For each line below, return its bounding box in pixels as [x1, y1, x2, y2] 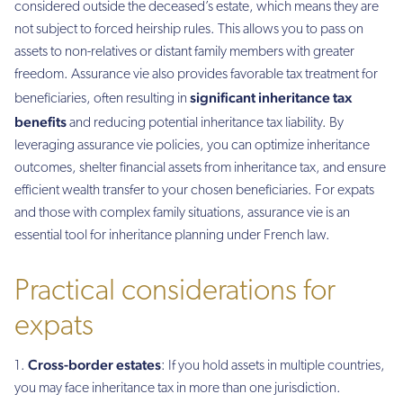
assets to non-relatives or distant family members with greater [14, 45, 354, 60]
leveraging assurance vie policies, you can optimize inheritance [14, 139, 370, 154]
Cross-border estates [28, 356, 161, 374]
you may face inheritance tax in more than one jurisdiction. [14, 381, 341, 397]
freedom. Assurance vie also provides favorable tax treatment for [14, 67, 378, 83]
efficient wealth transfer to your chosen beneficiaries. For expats [14, 184, 374, 199]
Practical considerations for [14, 277, 336, 308]
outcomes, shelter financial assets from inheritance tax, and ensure [14, 161, 386, 176]
